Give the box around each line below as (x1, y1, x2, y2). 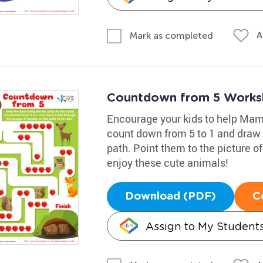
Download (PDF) (124, 191, 216, 202)
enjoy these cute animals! (106, 155, 228, 170)
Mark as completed (129, 29, 213, 41)
